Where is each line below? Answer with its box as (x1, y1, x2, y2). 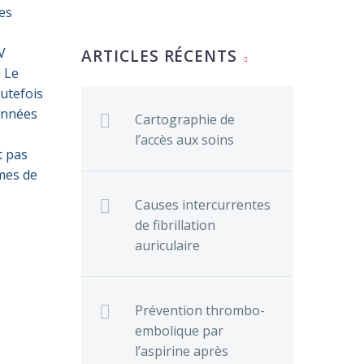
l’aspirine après (135, 341, 228, 360)
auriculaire (135, 236, 200, 254)
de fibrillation (135, 215, 215, 234)
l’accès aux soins (135, 130, 234, 149)
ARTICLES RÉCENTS (81, 45, 238, 67)
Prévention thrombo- (135, 301, 265, 319)
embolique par (135, 321, 223, 340)
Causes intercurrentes (135, 195, 271, 214)
